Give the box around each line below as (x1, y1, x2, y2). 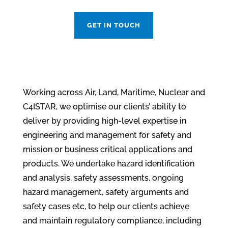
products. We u (22, 158, 81, 168)
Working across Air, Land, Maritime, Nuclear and (22, 87, 205, 97)
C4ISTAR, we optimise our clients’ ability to (22, 101, 186, 111)
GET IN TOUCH (87, 21, 141, 29)
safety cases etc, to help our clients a (22, 201, 164, 211)
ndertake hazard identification (80, 158, 194, 168)
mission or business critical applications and (22, 144, 192, 154)
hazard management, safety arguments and (22, 187, 189, 197)
